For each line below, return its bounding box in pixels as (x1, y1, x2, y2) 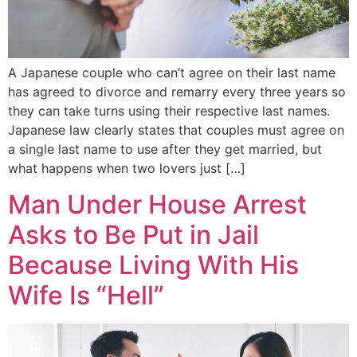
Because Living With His (8, 249, 299, 280)
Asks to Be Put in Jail (8, 218, 259, 250)
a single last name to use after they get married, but (8, 141, 322, 158)
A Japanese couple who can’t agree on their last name (8, 65, 335, 81)
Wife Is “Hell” (8, 279, 164, 311)
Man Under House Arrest (8, 188, 307, 220)
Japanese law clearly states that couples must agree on (8, 122, 344, 139)
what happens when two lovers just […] (8, 160, 245, 177)
